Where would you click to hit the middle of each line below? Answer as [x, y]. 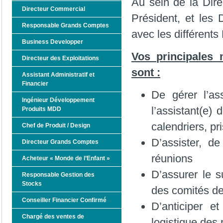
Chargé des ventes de [53, 217]
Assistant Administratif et [58, 75]
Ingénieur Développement [58, 100]
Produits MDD [42, 109]
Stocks [32, 184]
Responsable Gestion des [58, 175]
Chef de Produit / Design [56, 125]
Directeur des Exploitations [60, 58]
